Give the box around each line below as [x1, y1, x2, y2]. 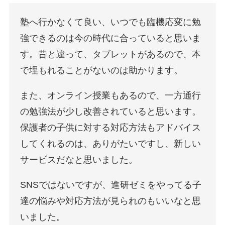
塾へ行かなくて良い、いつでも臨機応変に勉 [20, 17, 201, 28]
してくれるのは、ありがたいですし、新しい [20, 139, 201, 149]
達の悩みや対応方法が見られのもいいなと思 [20, 195, 201, 206]
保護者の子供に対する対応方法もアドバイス [20, 123, 201, 133]
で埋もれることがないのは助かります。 [20, 65, 183, 76]
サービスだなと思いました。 [20, 155, 138, 165]
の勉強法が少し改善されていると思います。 [20, 106, 201, 117]
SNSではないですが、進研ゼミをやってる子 [20, 179, 202, 190]
